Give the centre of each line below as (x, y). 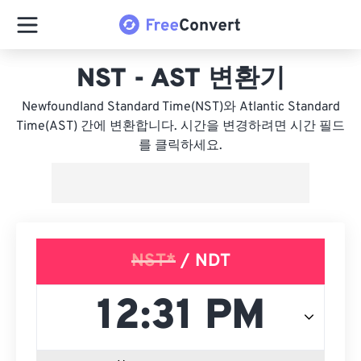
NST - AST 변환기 (180, 80)
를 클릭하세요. (180, 146)
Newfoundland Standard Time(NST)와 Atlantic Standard (180, 107)
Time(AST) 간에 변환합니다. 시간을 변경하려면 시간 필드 (180, 127)
